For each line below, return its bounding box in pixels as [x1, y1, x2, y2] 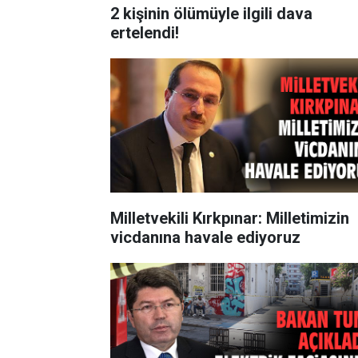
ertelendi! [110, 22, 179, 42]
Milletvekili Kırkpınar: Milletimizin [110, 208, 349, 228]
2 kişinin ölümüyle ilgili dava [110, 3, 312, 23]
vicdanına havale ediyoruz [110, 227, 300, 247]
